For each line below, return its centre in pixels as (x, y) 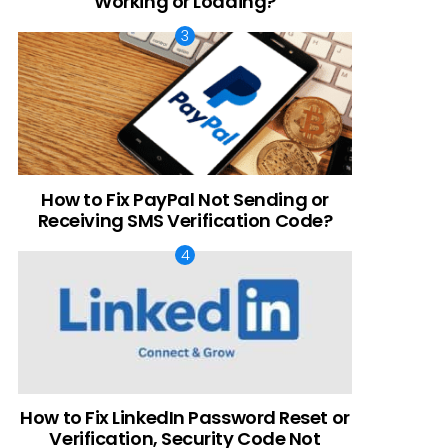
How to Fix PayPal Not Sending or (185, 199)
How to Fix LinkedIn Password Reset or (185, 418)
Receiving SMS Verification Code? (185, 220)
